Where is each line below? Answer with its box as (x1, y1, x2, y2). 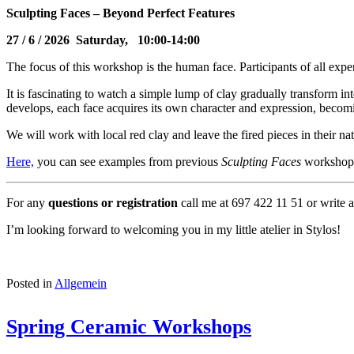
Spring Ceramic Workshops (6, 314, 251, 338)
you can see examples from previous (34, 154, 221, 168)
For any (6, 195, 48, 209)
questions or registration (48, 195, 178, 209)
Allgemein (55, 276, 107, 290)
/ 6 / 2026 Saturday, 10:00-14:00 (22, 32, 200, 47)
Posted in (6, 276, 52, 290)
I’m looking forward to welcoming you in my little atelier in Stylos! (6, 222, 341, 236)
